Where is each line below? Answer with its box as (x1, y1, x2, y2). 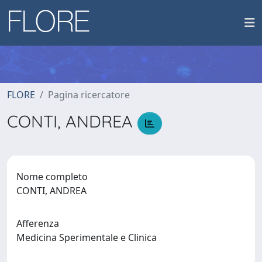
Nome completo (16, 170, 88, 183)
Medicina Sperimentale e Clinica (16, 230, 161, 244)
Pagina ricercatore (48, 88, 130, 101)
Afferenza (16, 216, 59, 230)
